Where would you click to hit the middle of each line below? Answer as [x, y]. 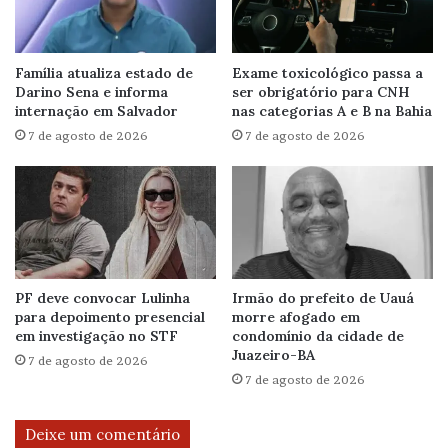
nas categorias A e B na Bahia [332, 110]
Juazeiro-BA [273, 355]
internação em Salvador [96, 110]
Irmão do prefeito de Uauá [323, 298]
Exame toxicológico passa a [327, 72]
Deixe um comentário [102, 435]
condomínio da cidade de [318, 336]
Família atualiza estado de [104, 72]
